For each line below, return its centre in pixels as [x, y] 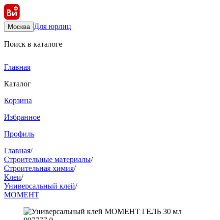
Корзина [18, 100]
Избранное [22, 117]
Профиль [19, 134]
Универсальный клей [40, 186]
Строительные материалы [47, 159]
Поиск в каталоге [33, 44]
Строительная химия [39, 168]
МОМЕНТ [22, 195]
